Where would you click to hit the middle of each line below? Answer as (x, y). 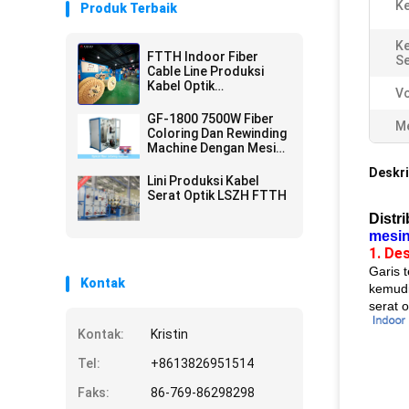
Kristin (169, 334)
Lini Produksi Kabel (203, 181)
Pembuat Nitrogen (202, 163)
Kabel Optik (181, 86)
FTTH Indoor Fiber (203, 57)
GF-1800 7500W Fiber (210, 119)
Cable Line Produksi (205, 71)
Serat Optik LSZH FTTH (217, 195)
